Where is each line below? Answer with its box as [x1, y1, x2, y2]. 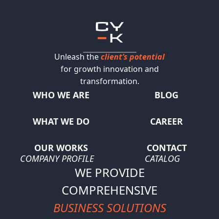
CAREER [150, 115, 183, 128]
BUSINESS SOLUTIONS [53, 199, 166, 216]
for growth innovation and [60, 64, 159, 75]
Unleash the [54, 51, 101, 63]
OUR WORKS [34, 142, 88, 154]
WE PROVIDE [74, 164, 145, 181]
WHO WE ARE [32, 89, 89, 101]
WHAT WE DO [32, 115, 89, 128]
